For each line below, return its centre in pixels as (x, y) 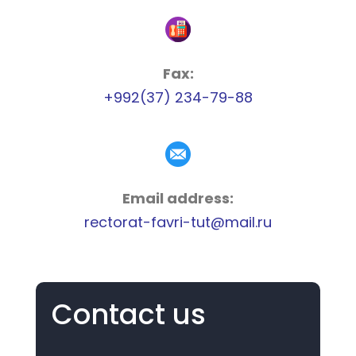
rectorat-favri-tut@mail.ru (178, 222)
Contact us (129, 314)
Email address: (178, 198)
